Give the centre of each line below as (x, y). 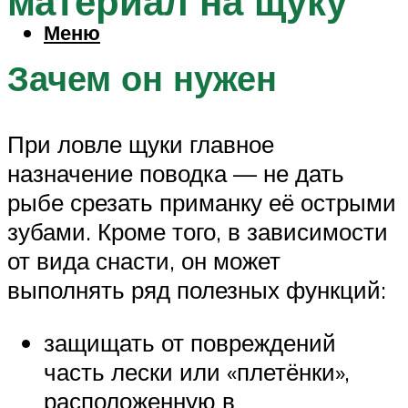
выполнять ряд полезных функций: (197, 290)
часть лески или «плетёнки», (197, 371)
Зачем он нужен (142, 78)
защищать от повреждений (190, 342)
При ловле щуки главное (141, 144)
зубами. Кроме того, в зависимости (198, 232)
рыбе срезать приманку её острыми (202, 203)
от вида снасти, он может (144, 261)
